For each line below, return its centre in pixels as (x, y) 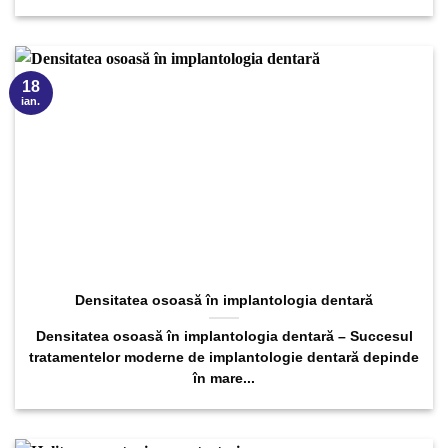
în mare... (224, 378)
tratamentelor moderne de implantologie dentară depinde (224, 357)
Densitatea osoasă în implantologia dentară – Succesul (224, 336)
